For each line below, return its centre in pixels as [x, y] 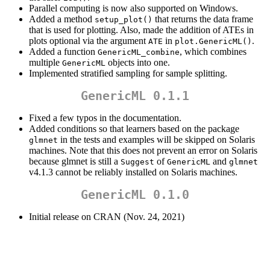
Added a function [63, 52]
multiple [46, 63]
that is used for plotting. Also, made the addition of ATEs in [141, 30]
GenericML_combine [139, 52]
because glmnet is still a [75, 162]
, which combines [213, 52]
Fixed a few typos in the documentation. [105, 118]
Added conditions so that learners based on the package [134, 129]
